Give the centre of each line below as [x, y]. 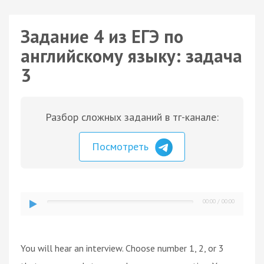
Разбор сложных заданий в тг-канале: [132, 117]
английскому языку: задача [131, 56]
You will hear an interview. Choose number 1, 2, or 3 [122, 248]
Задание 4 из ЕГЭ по [102, 36]
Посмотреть [122, 146]
